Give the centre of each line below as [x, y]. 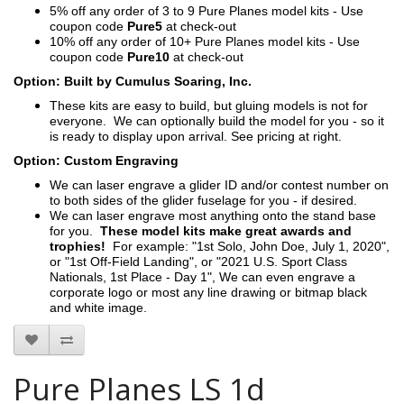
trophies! [81, 246]
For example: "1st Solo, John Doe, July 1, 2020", [251, 246]
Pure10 [150, 57]
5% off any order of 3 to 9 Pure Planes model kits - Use [207, 11]
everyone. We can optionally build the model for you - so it [217, 121]
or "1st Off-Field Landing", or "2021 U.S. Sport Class [198, 262]
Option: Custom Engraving [96, 161]
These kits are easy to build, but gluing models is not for [209, 106]
